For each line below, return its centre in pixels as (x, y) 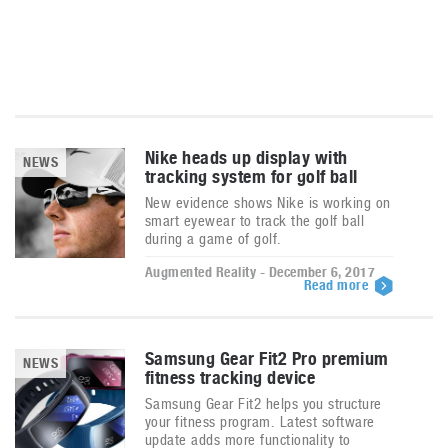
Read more (337, 285)
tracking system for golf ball (251, 176)
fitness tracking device (230, 377)
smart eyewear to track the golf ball (255, 220)
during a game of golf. (213, 238)
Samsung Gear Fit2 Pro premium (267, 358)
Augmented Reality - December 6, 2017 (260, 272)
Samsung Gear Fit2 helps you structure (263, 403)
